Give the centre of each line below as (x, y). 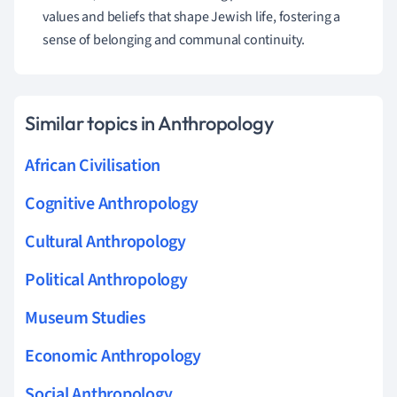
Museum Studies (86, 318)
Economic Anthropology (113, 356)
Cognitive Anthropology (112, 203)
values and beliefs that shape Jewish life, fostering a (192, 16)
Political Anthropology (106, 280)
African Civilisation (93, 165)
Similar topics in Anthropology (149, 123)
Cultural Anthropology (105, 241)
